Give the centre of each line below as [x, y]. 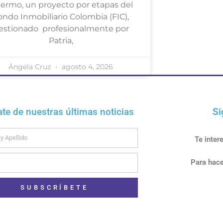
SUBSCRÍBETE [55, 188]
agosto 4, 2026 [86, 66]
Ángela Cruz [31, 66]
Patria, [61, 40]
